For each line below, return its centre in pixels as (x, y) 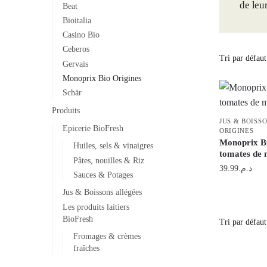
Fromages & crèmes (107, 237)
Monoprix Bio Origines (102, 78)
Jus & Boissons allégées (102, 193)
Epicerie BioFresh (93, 128)
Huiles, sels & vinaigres (113, 146)
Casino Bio (81, 35)
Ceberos (76, 49)
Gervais (75, 64)
